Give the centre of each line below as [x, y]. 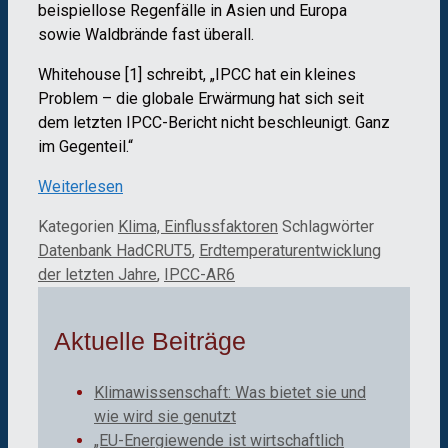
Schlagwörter [328, 226]
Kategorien [78, 226]
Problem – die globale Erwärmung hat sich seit [201, 98]
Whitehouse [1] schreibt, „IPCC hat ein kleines [197, 74]
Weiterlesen [80, 186]
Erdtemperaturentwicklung [290, 250]
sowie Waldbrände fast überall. [146, 34]
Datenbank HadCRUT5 [115, 250]
